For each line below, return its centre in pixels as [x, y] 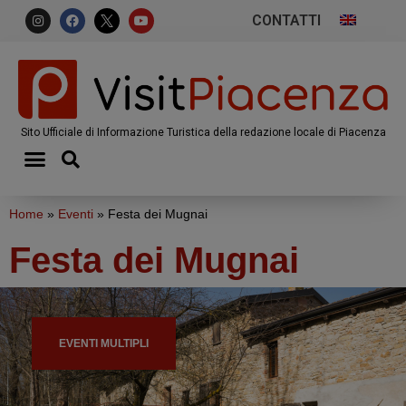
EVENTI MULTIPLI [104, 343]
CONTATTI [286, 20]
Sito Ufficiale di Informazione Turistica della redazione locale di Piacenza [203, 132]
